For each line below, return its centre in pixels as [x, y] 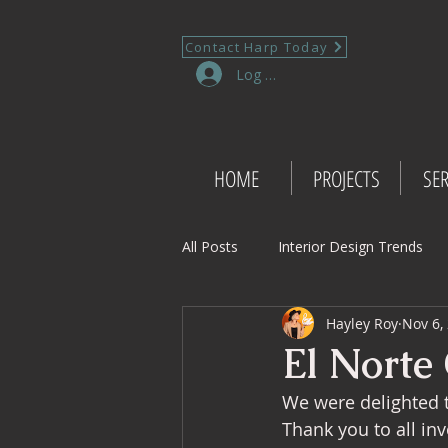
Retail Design [264, 406]
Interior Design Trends [350, 246]
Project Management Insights [318, 326]
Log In [257, 74]
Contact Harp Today [256, 47]
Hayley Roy [362, 323]
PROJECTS [346, 178]
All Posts [210, 246]
